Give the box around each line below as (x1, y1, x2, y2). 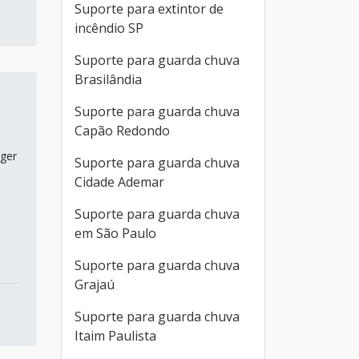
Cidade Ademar (75, 173, 164, 191)
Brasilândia (75, 71, 142, 88)
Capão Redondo (75, 122, 170, 139)
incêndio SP (75, 19, 143, 37)
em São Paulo (75, 224, 156, 242)
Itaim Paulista (75, 327, 156, 345)
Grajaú (75, 276, 115, 293)
